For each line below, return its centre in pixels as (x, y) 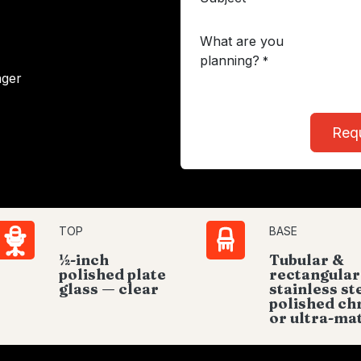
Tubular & (306, 260)
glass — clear (108, 289)
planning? (230, 60)
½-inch (83, 260)
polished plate (112, 274)
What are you (242, 41)
